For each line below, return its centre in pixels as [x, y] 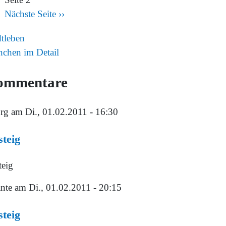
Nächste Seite [30, 14]
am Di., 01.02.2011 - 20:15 [67, 188]
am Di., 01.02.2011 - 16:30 [63, 112]
